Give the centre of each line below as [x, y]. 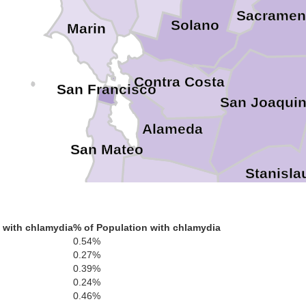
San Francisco [106, 90]
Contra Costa [180, 82]
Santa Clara [179, 203]
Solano [195, 25]
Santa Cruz [131, 221]
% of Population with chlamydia [147, 227]
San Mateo [107, 149]
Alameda [173, 129]
